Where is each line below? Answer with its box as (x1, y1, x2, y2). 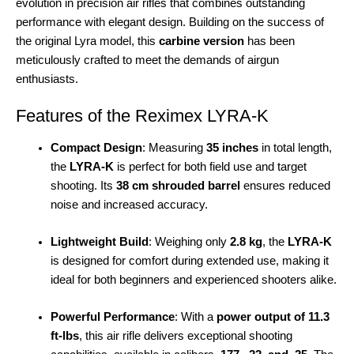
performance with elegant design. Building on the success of (16, 16, 324, 29)
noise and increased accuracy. (50, 198, 208, 211)
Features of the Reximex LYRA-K (16, 106, 269, 126)
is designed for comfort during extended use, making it (50, 254, 329, 268)
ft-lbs (50, 330, 79, 343)
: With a (174, 311, 217, 324)
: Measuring (141, 141, 206, 154)
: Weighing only (148, 235, 230, 249)
